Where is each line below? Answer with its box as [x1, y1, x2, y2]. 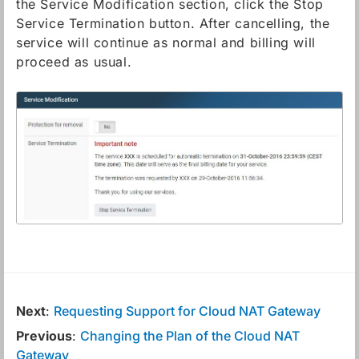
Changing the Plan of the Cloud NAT [80, 328, 300, 345]
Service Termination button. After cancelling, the [16, 15, 330, 32]
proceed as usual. [16, 54, 132, 71]
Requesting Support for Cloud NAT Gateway [54, 303, 321, 320]
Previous [16, 328, 72, 345]
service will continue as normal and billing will [16, 34, 316, 51]
